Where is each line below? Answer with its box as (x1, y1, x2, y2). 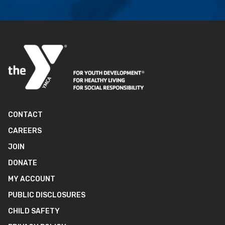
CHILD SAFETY (8, 207, 60, 216)
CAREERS (8, 127, 42, 136)
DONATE (8, 159, 37, 168)
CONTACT (8, 110, 43, 120)
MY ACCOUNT (8, 175, 55, 184)
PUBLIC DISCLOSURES (8, 191, 85, 200)
